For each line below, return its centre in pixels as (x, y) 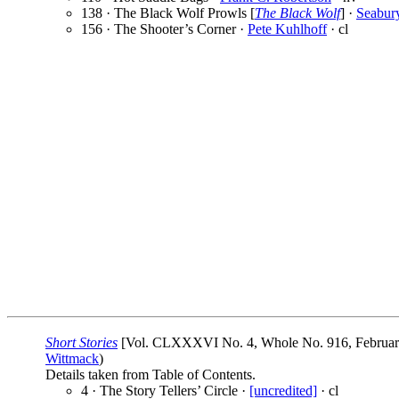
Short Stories (81, 343)
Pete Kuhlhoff (287, 29)
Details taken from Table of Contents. (151, 375)
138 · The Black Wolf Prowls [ (168, 13)
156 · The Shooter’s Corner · (164, 29)
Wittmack (72, 359)
